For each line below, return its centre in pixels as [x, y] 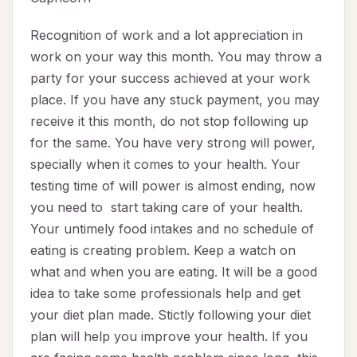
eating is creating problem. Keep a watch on [163, 251]
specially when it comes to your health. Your [165, 165]
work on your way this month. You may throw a [176, 57]
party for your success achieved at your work [170, 78]
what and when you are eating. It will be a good [174, 272]
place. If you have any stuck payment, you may [175, 100]
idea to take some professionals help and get [165, 294]
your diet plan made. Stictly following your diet [171, 315]
